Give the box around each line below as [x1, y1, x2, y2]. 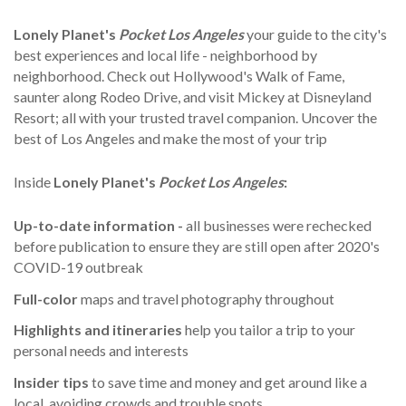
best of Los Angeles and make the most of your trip [14, 130, 327, 148]
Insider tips [14, 372, 89, 391]
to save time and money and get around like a [89, 372, 367, 391]
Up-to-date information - [14, 217, 186, 235]
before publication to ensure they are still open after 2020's [14, 237, 380, 256]
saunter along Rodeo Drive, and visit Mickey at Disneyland [14, 88, 372, 106]
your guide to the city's [244, 25, 387, 43]
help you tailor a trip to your [182, 321, 355, 339]
